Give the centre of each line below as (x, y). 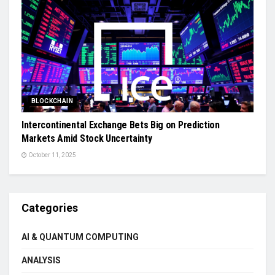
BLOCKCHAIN (52, 101)
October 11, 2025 (52, 155)
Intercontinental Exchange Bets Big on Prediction (121, 125)
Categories (50, 208)
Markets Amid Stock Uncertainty (87, 138)
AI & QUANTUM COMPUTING (80, 237)
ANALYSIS (41, 260)
